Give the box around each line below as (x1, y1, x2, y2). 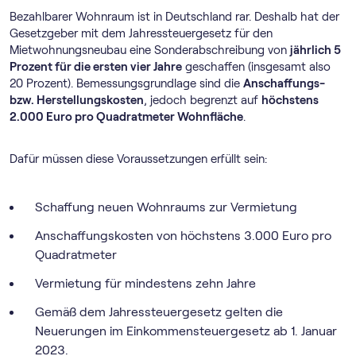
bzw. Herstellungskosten (10, 93, 144, 106)
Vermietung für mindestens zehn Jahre (35, 276, 256, 290)
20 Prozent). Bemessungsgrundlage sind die (10, 76, 243, 90)
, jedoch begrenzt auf (144, 93, 261, 106)
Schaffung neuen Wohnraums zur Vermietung (35, 199, 297, 214)
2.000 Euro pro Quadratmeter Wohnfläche (10, 110, 243, 123)
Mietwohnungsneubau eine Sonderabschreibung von (10, 43, 290, 56)
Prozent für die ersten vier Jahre (10, 60, 182, 73)
